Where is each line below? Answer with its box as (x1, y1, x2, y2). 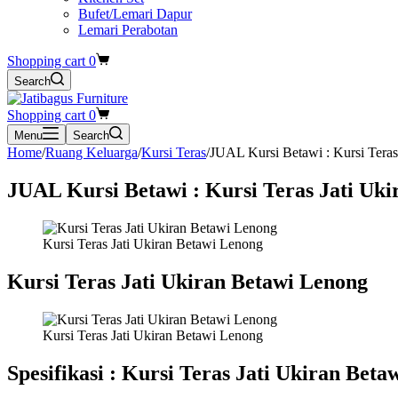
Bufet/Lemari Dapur (78, 6, 192, 21)
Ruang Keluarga (45, 145, 138, 160)
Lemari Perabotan (78, 22, 178, 37)
